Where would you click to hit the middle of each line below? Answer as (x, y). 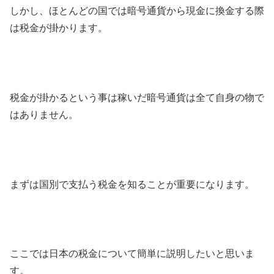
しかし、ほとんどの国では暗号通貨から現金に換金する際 (137, 11)
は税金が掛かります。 (59, 28)
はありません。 (44, 114)
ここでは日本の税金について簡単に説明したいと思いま (132, 254)
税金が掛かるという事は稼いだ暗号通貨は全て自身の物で (137, 97)
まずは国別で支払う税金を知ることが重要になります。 (132, 184)
